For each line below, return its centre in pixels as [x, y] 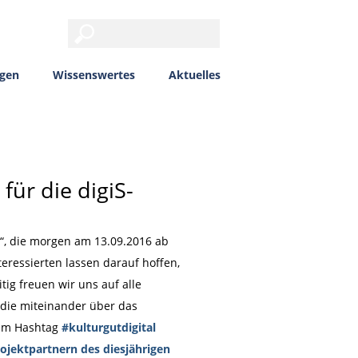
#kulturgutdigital [108, 327]
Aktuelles [194, 75]
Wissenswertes [93, 75]
